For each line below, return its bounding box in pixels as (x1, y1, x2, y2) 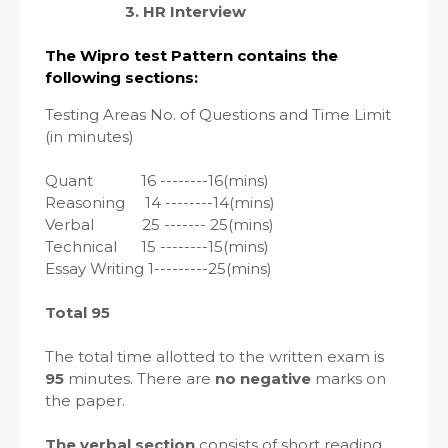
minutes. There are (68, 369, 211, 388)
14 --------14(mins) (141, 193, 275, 212)
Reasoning (45, 193, 125, 212)
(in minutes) (45, 127, 134, 146)
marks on (311, 369, 386, 388)
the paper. (45, 391, 125, 410)
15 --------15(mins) (141, 237, 269, 256)
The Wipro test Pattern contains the (45, 46, 338, 65)
